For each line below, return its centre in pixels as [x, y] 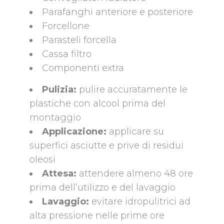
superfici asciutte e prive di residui [106, 146]
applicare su [135, 132]
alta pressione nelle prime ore [97, 216]
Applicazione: [74, 132]
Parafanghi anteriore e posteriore [117, 12]
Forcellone [66, 26]
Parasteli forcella [79, 40]
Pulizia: [59, 90]
